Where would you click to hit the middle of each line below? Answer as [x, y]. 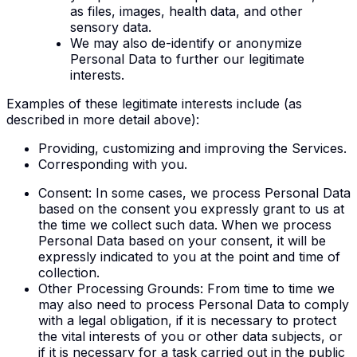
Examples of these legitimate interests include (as [154, 103]
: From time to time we [267, 288]
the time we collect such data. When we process [185, 224]
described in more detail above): [103, 119]
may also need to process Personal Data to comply [194, 304]
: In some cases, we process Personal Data [220, 192]
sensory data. [111, 27]
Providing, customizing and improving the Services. [192, 148]
